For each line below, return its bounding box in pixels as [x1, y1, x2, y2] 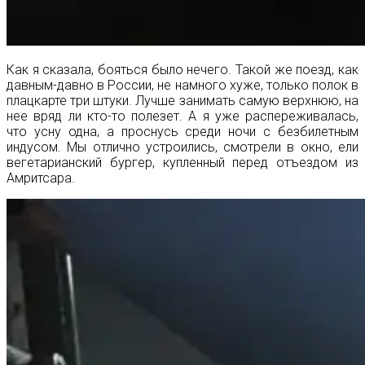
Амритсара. [7, 169, 75, 186]
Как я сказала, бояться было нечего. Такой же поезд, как [7, 61, 358, 77]
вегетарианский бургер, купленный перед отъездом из [7, 154, 358, 170]
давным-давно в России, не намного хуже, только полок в [7, 77, 358, 93]
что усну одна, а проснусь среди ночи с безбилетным [7, 123, 358, 139]
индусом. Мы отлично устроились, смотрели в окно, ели [7, 139, 358, 155]
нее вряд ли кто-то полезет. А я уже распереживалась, [7, 108, 358, 124]
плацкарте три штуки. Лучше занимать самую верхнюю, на [7, 92, 358, 108]
